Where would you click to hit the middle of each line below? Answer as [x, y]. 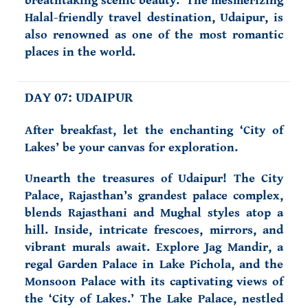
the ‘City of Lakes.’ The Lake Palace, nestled [154, 299]
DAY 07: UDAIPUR [80, 98]
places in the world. [80, 52]
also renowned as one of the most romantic [154, 35]
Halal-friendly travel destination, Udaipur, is [154, 18]
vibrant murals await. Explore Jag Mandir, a [154, 247]
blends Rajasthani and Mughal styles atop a [154, 213]
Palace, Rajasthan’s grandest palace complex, [154, 196]
